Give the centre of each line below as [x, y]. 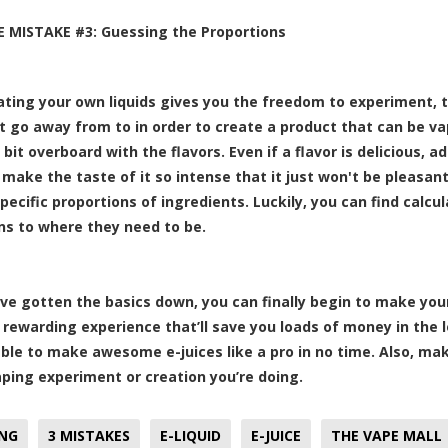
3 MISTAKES [89, 435]
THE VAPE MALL [386, 435]
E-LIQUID [190, 435]
